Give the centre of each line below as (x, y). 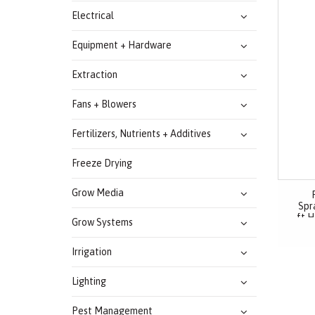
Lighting (89, 281)
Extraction (95, 74)
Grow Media (98, 192)
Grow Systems (102, 222)
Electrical (93, 15)
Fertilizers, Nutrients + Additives (141, 133)
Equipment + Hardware (122, 45)
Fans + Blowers (104, 104)
